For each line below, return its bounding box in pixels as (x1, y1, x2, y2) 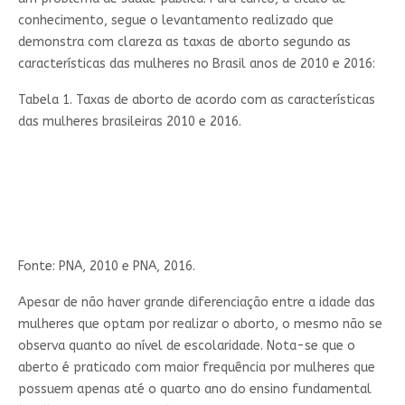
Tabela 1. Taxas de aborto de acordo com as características (17, 91, 375, 108)
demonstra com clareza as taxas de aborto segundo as (17, 33, 351, 50)
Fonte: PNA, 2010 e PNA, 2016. (17, 258, 195, 274)
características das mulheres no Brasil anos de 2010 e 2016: (17, 55, 375, 71)
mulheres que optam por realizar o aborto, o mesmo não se (17, 316, 382, 332)
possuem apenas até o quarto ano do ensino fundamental (17, 381, 372, 397)
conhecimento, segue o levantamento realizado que (17, 12, 334, 28)
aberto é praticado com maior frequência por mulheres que (17, 359, 375, 375)
